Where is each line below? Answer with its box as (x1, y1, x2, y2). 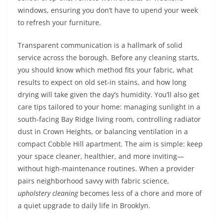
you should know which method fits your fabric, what (18, 65, 193, 74)
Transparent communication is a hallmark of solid (18, 40, 183, 50)
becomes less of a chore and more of (78, 188, 202, 198)
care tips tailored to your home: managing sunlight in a (18, 102, 200, 111)
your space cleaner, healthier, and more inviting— (18, 151, 184, 161)
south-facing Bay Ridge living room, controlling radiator (18, 114, 201, 124)
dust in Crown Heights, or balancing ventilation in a (18, 127, 188, 136)
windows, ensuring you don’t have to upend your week (18, 5, 198, 15)
